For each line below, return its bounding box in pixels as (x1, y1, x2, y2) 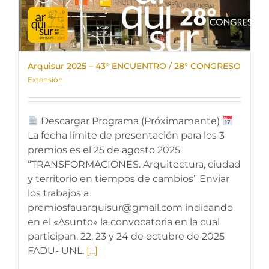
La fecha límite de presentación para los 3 (28, 130, 225, 141)
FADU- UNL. (28, 245, 86, 256)
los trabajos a (28, 187, 89, 199)
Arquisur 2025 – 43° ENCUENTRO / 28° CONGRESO (28, 61, 241, 71)
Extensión (28, 75, 63, 84)
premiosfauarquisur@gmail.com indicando (28, 202, 233, 213)
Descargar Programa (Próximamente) (38, 115, 223, 127)
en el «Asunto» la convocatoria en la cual (28, 216, 220, 228)
